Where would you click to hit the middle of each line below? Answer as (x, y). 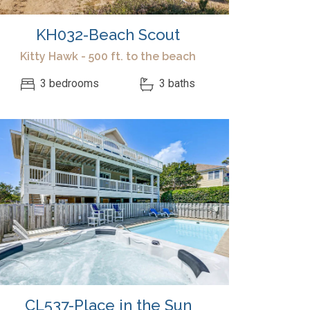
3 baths (175, 84)
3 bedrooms (69, 84)
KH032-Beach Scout (108, 35)
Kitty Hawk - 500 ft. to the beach (108, 56)
